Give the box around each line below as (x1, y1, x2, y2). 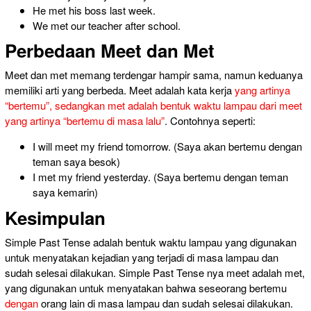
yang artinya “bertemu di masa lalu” (5, 113, 165, 128)
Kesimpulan (5, 204, 106, 230)
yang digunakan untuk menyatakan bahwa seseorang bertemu (5, 280, 287, 295)
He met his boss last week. (33, 2, 155, 17)
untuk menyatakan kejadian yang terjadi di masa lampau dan (5, 249, 278, 264)
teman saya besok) (33, 154, 120, 169)
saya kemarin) (33, 185, 98, 200)
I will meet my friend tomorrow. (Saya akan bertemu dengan (33, 139, 302, 154)
